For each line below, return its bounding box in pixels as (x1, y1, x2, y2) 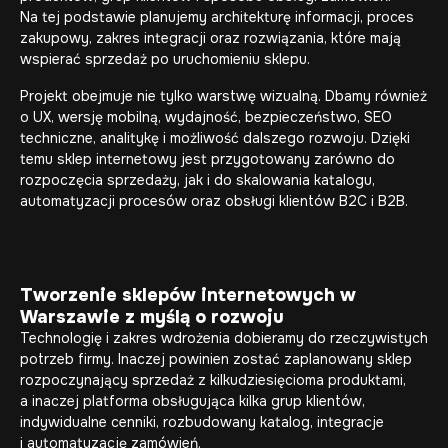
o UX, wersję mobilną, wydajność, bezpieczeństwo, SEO (20, 108, 392, 126)
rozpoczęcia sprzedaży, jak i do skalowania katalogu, (20, 171, 375, 189)
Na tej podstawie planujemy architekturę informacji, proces (20, 8, 414, 26)
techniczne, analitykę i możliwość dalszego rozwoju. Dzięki (20, 129, 410, 147)
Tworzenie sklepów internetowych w (20, 284, 356, 306)
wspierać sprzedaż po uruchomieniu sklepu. (20, 50, 310, 68)
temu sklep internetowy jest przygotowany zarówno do (20, 150, 395, 168)
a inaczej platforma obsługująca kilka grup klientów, (20, 392, 365, 410)
